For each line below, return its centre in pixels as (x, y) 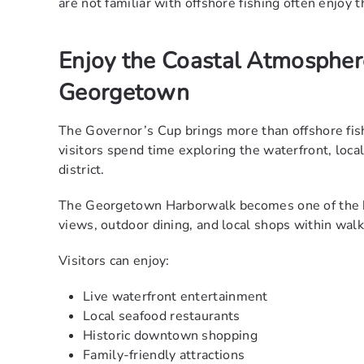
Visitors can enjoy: (114, 261)
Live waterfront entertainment (175, 297)
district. (82, 170)
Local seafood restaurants (162, 316)
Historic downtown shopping (170, 336)
